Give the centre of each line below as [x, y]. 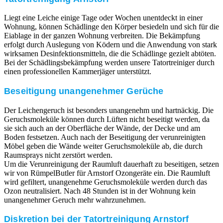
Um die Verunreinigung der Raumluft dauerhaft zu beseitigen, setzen [111, 164]
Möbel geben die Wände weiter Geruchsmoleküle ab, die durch [103, 146]
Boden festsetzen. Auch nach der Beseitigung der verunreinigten [105, 137]
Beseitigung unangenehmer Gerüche [84, 91]
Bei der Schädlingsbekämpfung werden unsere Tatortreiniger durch [109, 63]
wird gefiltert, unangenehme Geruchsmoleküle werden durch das [106, 182]
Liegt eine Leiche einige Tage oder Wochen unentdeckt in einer [103, 18]
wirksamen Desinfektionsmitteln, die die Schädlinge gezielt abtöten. [110, 54]
